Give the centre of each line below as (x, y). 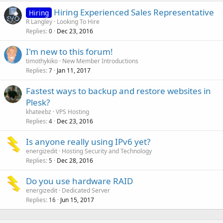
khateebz (39, 111)
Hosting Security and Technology (107, 151)
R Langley (39, 21)
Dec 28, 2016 (75, 160)
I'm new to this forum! (69, 51)
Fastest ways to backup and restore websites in (118, 91)
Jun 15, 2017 (77, 200)
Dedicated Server (86, 190)
